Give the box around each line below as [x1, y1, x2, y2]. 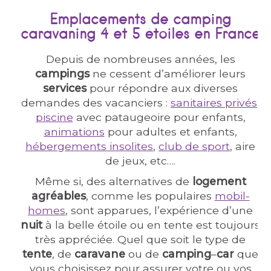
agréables [31, 189, 86, 202]
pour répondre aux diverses [87, 82, 238, 94]
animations [44, 125, 105, 138]
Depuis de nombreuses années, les [45, 53, 235, 65]
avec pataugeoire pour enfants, [73, 111, 246, 123]
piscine [35, 111, 73, 123]
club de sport [158, 140, 230, 152]
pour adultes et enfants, [104, 125, 237, 138]
